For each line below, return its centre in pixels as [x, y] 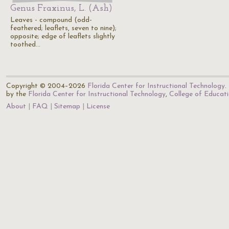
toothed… [25, 45]
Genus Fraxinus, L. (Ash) [61, 8]
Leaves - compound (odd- [51, 20]
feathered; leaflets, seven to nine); [63, 28]
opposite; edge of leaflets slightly [63, 37]
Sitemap [67, 107]
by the [17, 94]
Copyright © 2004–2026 [47, 86]
